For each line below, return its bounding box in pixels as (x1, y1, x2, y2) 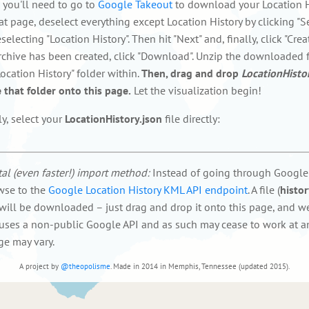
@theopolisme (61, 261, 110, 272)
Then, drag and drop (141, 66, 241, 80)
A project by (19, 261, 61, 272)
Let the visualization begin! (131, 83, 261, 97)
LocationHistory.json (65, 111, 162, 126)
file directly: (162, 111, 220, 126)
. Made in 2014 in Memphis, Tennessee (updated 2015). (110, 261, 290, 272)
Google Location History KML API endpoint (48, 182, 248, 197)
